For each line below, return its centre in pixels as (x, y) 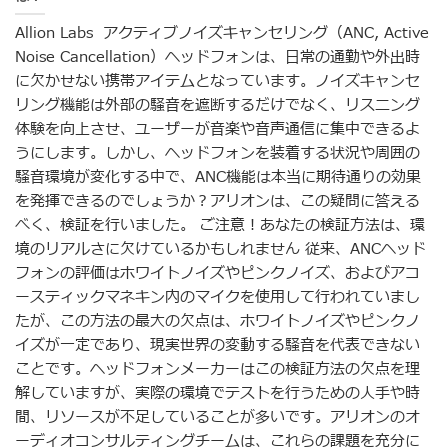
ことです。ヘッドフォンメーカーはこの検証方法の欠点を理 (217, 369)
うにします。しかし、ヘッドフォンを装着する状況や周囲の (217, 153)
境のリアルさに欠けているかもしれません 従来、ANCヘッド (220, 249)
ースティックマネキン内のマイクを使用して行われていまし (217, 297)
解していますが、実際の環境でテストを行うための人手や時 (217, 393)
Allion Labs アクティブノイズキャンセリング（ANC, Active (222, 33)
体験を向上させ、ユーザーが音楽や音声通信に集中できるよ (217, 129)
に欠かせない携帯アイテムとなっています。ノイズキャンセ (217, 81)
